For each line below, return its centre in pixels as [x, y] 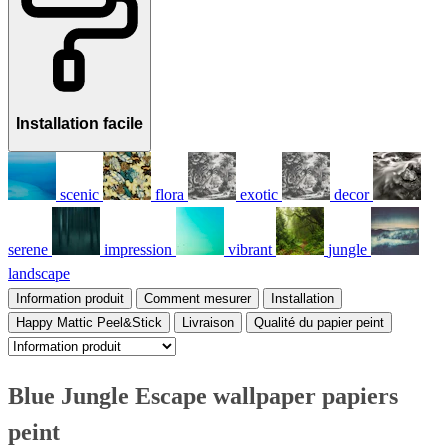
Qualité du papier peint [319, 322]
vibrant [250, 249]
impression [138, 249]
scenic [79, 194]
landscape [39, 273]
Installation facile [79, 124]
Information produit [70, 298]
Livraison [208, 322]
